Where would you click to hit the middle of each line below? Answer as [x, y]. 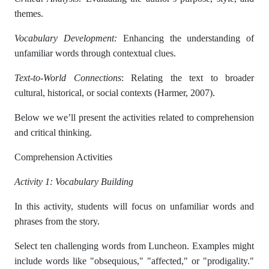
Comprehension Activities [63, 157]
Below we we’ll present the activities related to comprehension [134, 117]
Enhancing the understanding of [186, 38]
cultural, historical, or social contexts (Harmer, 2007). [115, 93]
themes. [29, 14]
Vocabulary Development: [66, 38]
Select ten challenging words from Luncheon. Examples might [134, 246]
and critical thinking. [53, 132]
